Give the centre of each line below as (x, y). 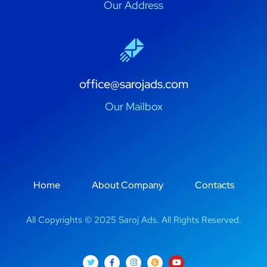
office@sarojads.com (133, 84)
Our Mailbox (133, 106)
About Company (127, 185)
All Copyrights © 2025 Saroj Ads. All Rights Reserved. (133, 220)
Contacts (214, 185)
